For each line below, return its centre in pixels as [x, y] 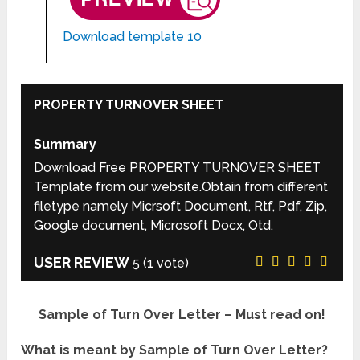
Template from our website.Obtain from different [181, 187]
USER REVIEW [82, 263]
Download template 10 [132, 36]
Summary [65, 145]
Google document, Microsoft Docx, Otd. [154, 226]
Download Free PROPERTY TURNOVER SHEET [178, 168]
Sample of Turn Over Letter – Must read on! [182, 315]
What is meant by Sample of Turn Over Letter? [175, 350]
